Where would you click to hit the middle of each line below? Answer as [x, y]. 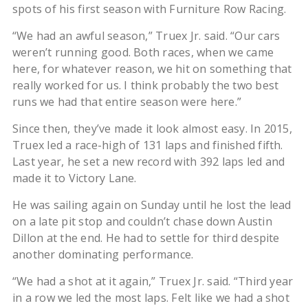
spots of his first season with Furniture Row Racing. [149, 9]
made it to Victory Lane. [74, 178]
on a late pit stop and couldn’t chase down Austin [142, 221]
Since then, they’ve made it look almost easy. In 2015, [152, 129]
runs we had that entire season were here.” [127, 102]
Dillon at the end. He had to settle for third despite [146, 238]
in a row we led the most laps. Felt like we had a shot [151, 298]
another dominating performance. [103, 254]
